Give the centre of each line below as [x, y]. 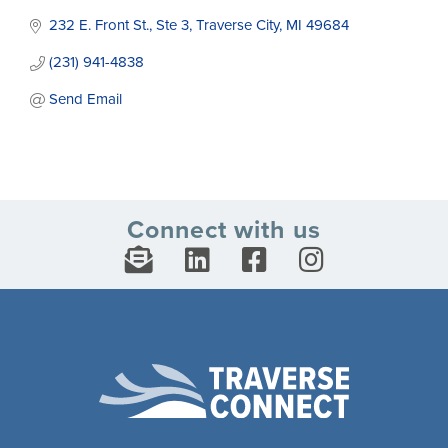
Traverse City [237, 25]
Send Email [85, 99]
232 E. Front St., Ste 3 [118, 25]
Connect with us [224, 230]
